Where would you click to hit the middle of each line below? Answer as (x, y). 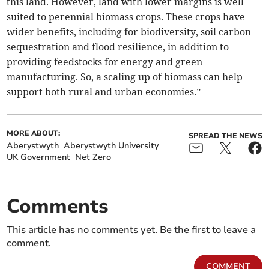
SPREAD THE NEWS (225, 136)
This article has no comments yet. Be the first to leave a (131, 230)
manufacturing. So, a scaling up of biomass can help (125, 77)
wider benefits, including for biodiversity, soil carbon (129, 32)
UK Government (39, 157)
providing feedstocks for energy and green (105, 62)
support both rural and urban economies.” (104, 92)
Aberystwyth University (111, 146)
